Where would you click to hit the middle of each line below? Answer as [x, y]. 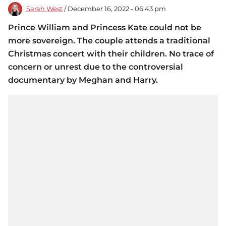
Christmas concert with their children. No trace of [111, 54]
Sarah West [44, 9]
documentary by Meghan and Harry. [83, 80]
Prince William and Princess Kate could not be [105, 28]
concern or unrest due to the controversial [96, 67]
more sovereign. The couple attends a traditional [109, 41]
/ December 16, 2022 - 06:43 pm [114, 9]
